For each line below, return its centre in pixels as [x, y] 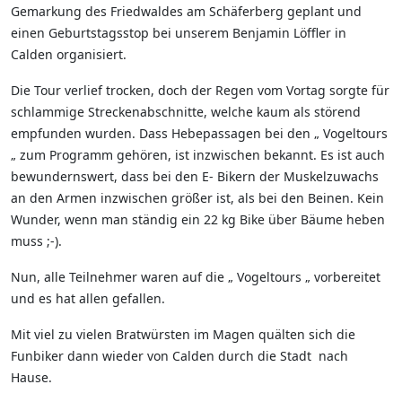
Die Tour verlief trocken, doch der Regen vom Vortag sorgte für [200, 91]
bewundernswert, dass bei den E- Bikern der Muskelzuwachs [195, 177]
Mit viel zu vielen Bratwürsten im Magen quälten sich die [183, 335]
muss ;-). [36, 241]
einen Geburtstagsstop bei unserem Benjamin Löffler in [179, 33]
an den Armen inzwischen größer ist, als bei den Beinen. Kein [197, 198]
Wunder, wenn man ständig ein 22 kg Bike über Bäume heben [198, 220]
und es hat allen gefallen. [88, 299]
